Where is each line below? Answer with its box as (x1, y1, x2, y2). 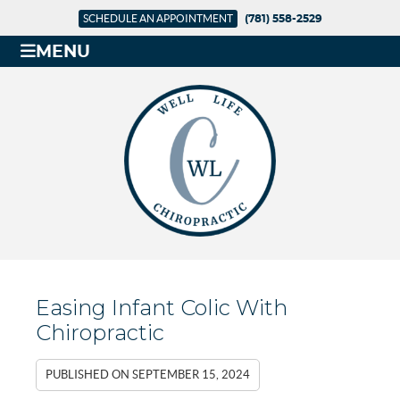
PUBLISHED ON (46, 368, 133, 381)
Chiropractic (36, 320, 165, 346)
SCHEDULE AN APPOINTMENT (82, 12, 233, 24)
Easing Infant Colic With (36, 295, 288, 321)
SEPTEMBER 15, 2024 (132, 368, 251, 381)
